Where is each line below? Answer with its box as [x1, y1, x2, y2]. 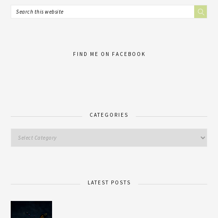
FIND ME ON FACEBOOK [73, 50, 145, 57]
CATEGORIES [90, 111, 128, 118]
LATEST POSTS [87, 179, 131, 186]
